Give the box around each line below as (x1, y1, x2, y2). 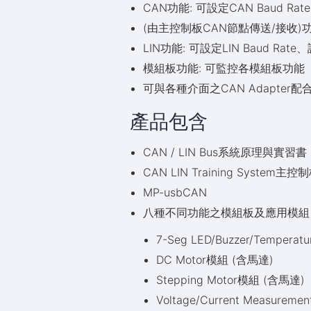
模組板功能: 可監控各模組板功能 (143, 61, 305, 75)
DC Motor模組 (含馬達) (156, 253, 274, 267)
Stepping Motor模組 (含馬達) (156, 273, 305, 287)
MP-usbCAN (143, 185, 208, 199)
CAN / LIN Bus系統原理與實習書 (143, 145, 308, 159)
